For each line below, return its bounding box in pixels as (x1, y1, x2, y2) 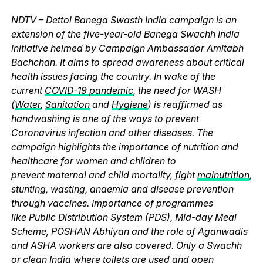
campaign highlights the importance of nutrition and (11, 140, 238, 153)
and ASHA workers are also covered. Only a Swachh (11, 239, 242, 251)
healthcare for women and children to (11, 154, 176, 167)
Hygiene (111, 98, 148, 110)
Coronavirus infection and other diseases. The (11, 126, 213, 139)
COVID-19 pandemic (44, 84, 133, 96)
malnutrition (197, 168, 249, 181)
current (11, 84, 45, 96)
